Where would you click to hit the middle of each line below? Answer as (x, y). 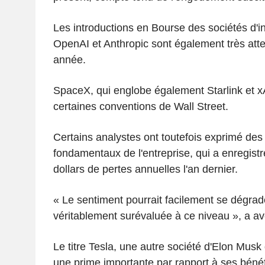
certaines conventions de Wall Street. (140, 106)
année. (69, 59)
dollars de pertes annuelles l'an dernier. (145, 169)
